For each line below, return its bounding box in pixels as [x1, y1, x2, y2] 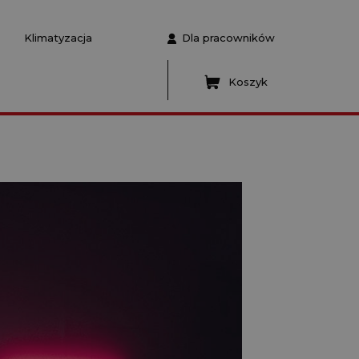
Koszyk [228, 75, 268, 88]
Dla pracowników [190, 31, 275, 44]
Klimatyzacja [24, 31, 92, 44]
